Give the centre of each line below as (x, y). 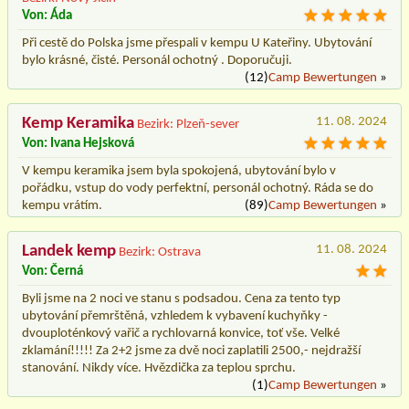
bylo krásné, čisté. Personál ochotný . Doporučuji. (157, 60)
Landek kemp (69, 251)
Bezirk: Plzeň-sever (188, 124)
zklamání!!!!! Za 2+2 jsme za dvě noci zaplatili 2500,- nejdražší (191, 351)
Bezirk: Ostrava (160, 252)
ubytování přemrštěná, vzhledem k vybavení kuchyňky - (175, 316)
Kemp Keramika (78, 123)
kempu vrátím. (62, 205)
